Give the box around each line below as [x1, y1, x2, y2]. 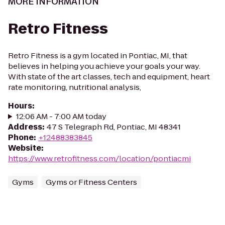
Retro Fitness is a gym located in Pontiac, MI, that [8, 50, 187, 61]
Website [8, 143, 41, 153]
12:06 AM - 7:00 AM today [16, 111, 106, 122]
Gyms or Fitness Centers [46, 177, 137, 187]
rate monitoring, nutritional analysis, [8, 82, 141, 92]
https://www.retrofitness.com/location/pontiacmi [8, 153, 191, 164]
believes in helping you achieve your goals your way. [8, 61, 200, 71]
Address [8, 122, 42, 132]
